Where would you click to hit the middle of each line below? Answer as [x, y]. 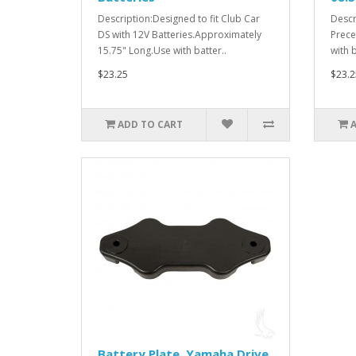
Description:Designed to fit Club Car [179, 18]
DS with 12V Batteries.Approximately [180, 34]
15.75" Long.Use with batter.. [162, 50]
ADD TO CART [151, 124]
